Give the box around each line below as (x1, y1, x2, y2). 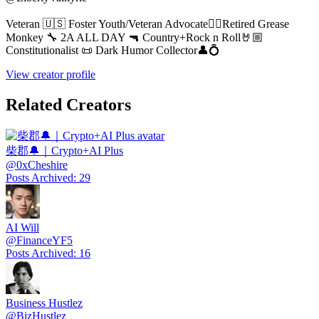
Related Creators (6, 95, 131, 114)
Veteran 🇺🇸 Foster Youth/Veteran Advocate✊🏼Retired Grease (6, 18, 289, 31)
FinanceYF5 (16, 234, 73, 246)
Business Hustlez (6, 296, 83, 309)
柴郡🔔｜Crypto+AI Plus (6, 144, 123, 157)
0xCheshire (16, 158, 68, 171)
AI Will (6, 221, 39, 234)
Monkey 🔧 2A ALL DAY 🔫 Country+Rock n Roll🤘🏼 (6, 31, 263, 44)
